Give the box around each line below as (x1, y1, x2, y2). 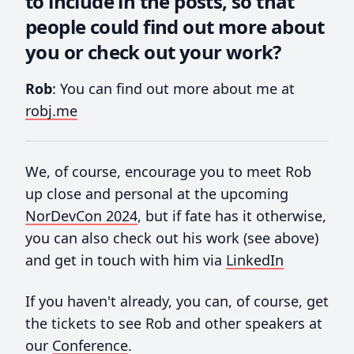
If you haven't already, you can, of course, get (25, 291, 329, 311)
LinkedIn (226, 250, 284, 269)
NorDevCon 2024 (25, 205, 137, 225)
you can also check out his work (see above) (25, 228, 318, 247)
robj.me (25, 100, 77, 120)
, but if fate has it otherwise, (137, 205, 326, 225)
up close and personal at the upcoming (25, 183, 288, 203)
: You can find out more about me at (52, 78, 295, 98)
